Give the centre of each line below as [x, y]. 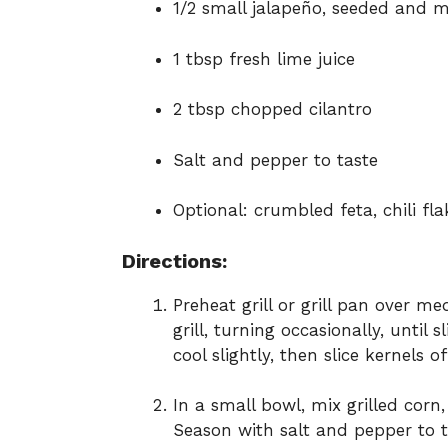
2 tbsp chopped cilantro [272, 109]
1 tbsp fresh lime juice [264, 58]
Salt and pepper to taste [275, 159]
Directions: [174, 260]
